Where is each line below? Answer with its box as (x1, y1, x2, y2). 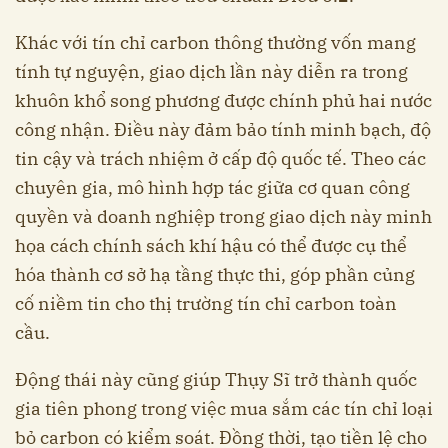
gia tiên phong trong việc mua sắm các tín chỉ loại (15, 397, 433, 421)
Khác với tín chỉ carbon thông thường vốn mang (15, 31, 416, 55)
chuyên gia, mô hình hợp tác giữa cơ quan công (15, 176, 410, 200)
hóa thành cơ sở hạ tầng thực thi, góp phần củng (15, 263, 415, 287)
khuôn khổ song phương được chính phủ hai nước (15, 89, 432, 113)
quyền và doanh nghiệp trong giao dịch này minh (15, 205, 432, 229)
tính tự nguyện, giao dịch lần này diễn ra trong (15, 60, 408, 84)
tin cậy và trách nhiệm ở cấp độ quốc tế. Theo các (15, 147, 426, 171)
